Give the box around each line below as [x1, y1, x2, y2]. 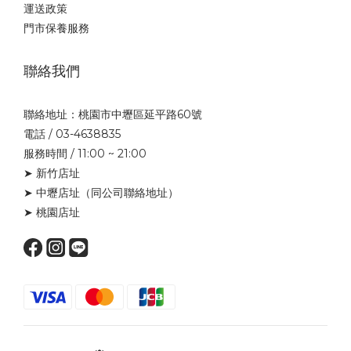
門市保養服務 [24, 20, 89, 35]
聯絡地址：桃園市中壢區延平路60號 [24, 107, 202, 121]
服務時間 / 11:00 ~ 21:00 [24, 146, 147, 161]
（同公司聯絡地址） [80, 185, 179, 200]
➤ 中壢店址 [24, 185, 80, 200]
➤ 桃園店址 [24, 204, 80, 219]
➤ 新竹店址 [24, 165, 80, 180]
